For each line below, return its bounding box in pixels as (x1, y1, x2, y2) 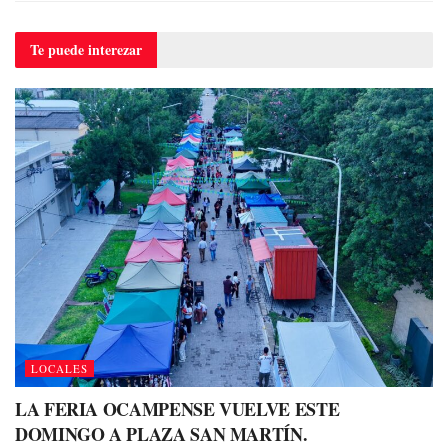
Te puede (30, 38, 88, 60)
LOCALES (31, 360, 88, 376)
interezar (88, 38, 142, 60)
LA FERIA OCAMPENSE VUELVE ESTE (15, 395, 340, 422)
